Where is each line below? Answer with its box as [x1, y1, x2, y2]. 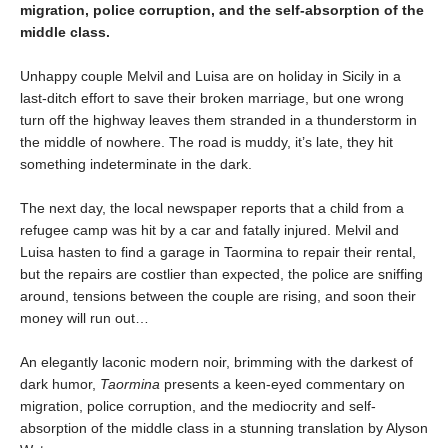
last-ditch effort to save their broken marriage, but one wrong [20, 89, 404, 106]
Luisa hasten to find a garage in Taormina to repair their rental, [20, 243, 416, 260]
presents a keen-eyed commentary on [164, 375, 405, 392]
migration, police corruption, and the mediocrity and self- [20, 397, 376, 414]
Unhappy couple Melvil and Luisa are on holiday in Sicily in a [20, 67, 401, 84]
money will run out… [20, 309, 149, 326]
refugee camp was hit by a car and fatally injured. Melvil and [20, 221, 399, 238]
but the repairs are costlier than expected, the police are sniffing [20, 265, 423, 282]
